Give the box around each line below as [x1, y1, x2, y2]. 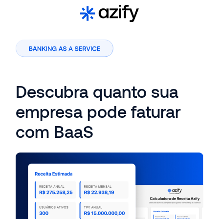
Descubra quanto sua [16, 81, 178, 102]
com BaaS [16, 121, 93, 142]
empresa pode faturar [16, 101, 181, 122]
